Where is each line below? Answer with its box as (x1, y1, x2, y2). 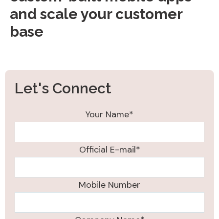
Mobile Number (79, 179, 140, 191)
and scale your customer (10, 5, 182, 23)
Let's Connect (15, 80, 111, 97)
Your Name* (86, 109, 133, 121)
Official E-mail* (79, 144, 140, 156)
